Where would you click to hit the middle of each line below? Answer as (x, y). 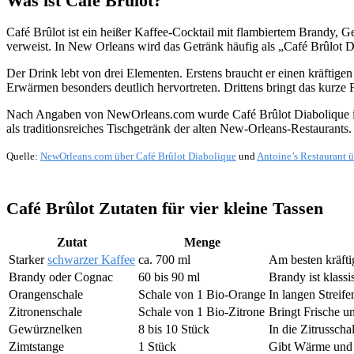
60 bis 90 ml (169, 277)
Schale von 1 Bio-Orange (202, 294)
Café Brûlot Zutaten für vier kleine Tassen (165, 208)
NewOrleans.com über (87, 156)
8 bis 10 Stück (174, 329)
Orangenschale (46, 294)
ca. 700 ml (164, 259)
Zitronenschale (45, 311)
